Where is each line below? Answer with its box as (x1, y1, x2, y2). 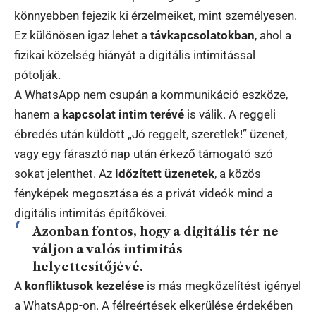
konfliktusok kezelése (25, 278, 144, 293)
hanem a (14, 107, 62, 121)
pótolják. (14, 67, 61, 82)
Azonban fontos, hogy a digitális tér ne (32, 224, 279, 238)
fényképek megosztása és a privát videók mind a (14, 186, 273, 200)
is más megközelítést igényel (144, 278, 301, 293)
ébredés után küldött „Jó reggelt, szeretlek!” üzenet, (14, 126, 287, 141)
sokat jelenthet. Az (14, 166, 115, 181)
